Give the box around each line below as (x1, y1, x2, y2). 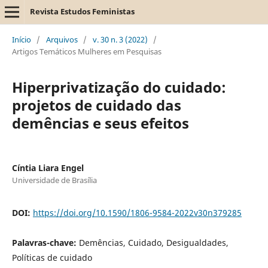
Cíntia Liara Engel (11, 162, 84, 173)
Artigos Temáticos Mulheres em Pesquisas (11, 45, 162, 57)
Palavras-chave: (11, 236, 79, 248)
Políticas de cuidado (11, 251, 92, 263)
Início (11, 33, 31, 45)
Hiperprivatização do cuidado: (11, 77, 226, 97)
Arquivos (45, 33, 78, 45)
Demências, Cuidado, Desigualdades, (78, 236, 229, 248)
